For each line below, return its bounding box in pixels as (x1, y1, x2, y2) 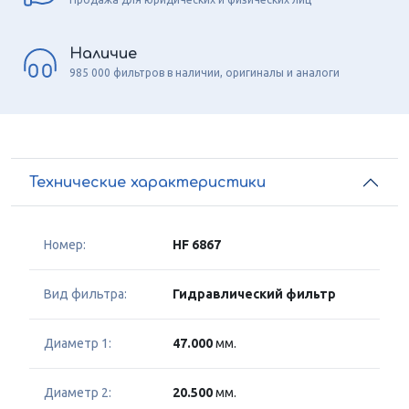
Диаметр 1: (44, 336, 111, 351)
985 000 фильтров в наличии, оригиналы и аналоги (69, 66, 340, 79)
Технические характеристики (29, 173, 266, 191)
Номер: (44, 237, 86, 253)
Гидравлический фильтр (173, 287, 336, 302)
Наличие (69, 45, 137, 62)
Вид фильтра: (44, 287, 127, 302)
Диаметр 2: (44, 385, 111, 401)
